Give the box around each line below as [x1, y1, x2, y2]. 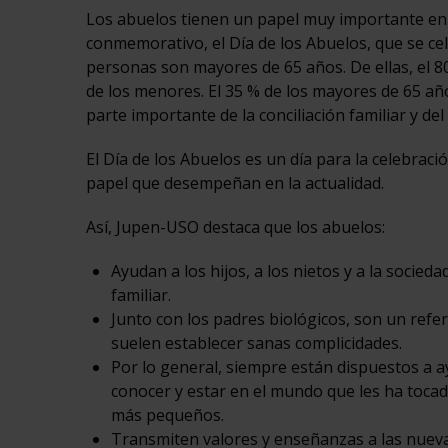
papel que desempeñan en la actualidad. [85, 172, 384, 195]
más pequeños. [110, 404, 224, 427]
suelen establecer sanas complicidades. [110, 332, 402, 355]
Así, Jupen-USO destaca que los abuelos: [85, 216, 385, 239]
